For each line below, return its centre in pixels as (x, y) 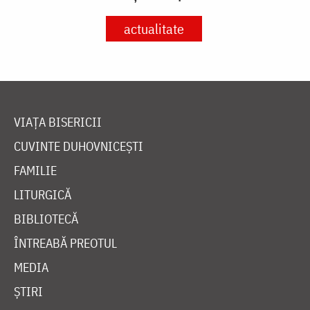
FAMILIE (35, 170)
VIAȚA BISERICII (58, 122)
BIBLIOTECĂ (46, 219)
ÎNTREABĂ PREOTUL (65, 243)
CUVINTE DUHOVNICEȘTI (79, 146)
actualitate (154, 28)
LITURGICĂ (43, 194)
